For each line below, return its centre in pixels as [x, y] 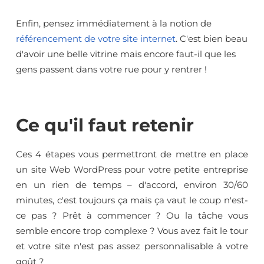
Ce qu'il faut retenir [105, 125]
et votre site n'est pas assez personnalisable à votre [132, 246]
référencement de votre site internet [96, 38]
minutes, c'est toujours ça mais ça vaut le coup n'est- [132, 200]
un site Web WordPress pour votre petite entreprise [132, 169]
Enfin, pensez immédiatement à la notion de [114, 23]
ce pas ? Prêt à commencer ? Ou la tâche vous [132, 215]
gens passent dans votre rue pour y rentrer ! [111, 69]
